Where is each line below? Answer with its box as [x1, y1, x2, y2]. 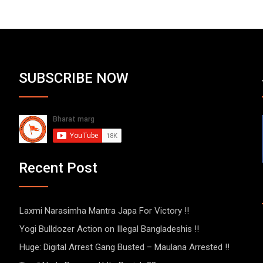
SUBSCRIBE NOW [19, 69, 129, 86]
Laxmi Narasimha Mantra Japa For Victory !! [19, 205, 190, 217]
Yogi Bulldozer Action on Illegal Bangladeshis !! [19, 224, 200, 235]
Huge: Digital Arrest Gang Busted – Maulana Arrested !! [19, 242, 230, 253]
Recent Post [19, 160, 98, 177]
